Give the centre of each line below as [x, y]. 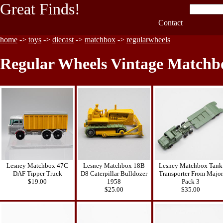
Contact [170, 23]
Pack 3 [191, 181]
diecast [63, 40]
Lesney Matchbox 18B [114, 165]
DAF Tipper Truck [37, 173]
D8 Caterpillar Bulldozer [114, 173]
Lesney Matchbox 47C [37, 165]
